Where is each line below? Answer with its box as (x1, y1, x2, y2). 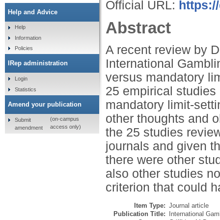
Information (14, 34, 41, 41)
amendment (14, 124, 43, 131)
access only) (50, 124, 81, 130)
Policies (14, 45, 33, 52)
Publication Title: (113, 210, 165, 218)
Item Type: (134, 202, 165, 210)
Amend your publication (8, 100, 82, 108)
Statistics (14, 86, 36, 92)
